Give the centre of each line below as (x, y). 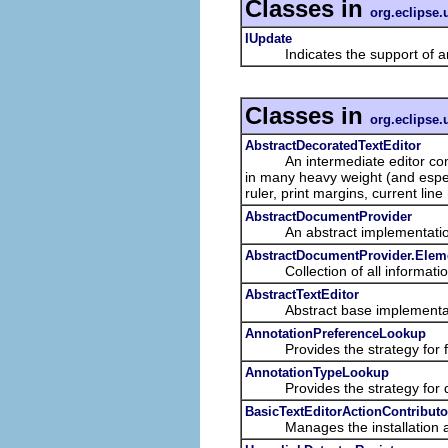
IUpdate (268, 38)
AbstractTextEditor (302, 294)
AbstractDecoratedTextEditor (333, 145)
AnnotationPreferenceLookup (335, 333)
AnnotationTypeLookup (317, 372)
